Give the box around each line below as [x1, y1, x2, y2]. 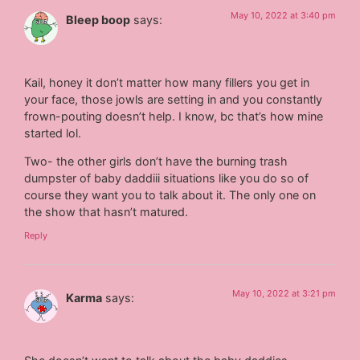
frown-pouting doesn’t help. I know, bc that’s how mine [24, 108, 324, 123]
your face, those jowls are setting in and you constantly [24, 92, 323, 106]
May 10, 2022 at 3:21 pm [231, 288, 336, 300]
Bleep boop [66, 13, 131, 27]
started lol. [24, 125, 82, 140]
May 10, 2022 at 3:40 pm [230, 10, 336, 22]
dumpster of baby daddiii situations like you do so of [24, 171, 309, 186]
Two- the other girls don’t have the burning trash [24, 154, 288, 169]
